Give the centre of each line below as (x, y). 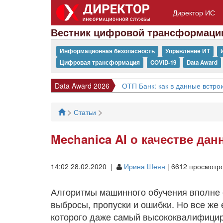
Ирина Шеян (145, 166)
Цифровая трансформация (100, 62)
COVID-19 (163, 62)
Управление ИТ (187, 51)
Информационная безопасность (107, 51)
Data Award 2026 (82, 86)
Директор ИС (194, 12)
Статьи (86, 112)
